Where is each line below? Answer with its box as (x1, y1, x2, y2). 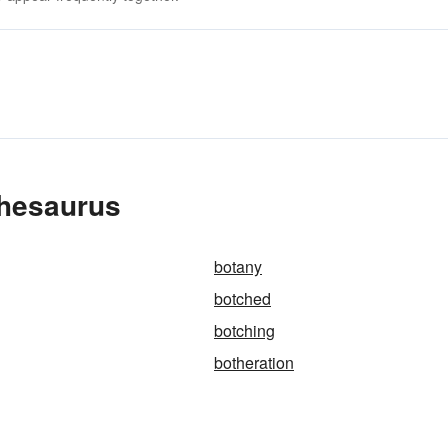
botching (214, 319, 275, 342)
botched (214, 287, 271, 310)
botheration (214, 351, 294, 374)
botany (214, 255, 262, 278)
